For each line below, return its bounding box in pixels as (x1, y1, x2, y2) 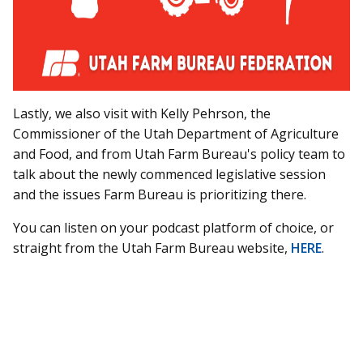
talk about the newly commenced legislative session (13, 164, 326, 183)
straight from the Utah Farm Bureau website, (13, 238, 291, 257)
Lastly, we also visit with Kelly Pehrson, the (13, 104, 271, 122)
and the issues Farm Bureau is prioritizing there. (13, 185, 306, 203)
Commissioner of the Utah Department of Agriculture (13, 124, 339, 143)
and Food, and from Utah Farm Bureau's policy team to (13, 144, 345, 163)
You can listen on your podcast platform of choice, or (13, 218, 334, 237)
